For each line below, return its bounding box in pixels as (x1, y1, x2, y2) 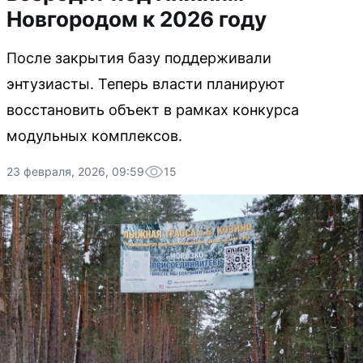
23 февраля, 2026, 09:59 (6, 164, 144, 178)
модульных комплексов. (6, 127, 182, 144)
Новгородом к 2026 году (6, 6, 267, 32)
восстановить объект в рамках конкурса (6, 101, 299, 118)
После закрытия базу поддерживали (6, 49, 271, 66)
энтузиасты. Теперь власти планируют (6, 75, 285, 92)
